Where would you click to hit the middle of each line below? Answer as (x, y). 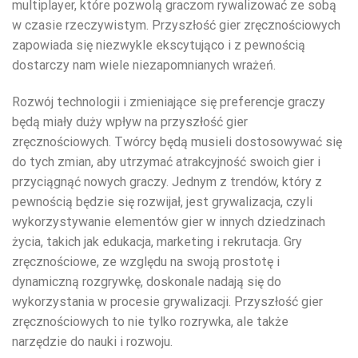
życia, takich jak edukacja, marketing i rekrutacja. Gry (157, 242)
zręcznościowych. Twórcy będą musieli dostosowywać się (177, 142)
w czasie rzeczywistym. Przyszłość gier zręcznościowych (176, 26)
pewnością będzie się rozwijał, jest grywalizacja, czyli (162, 202)
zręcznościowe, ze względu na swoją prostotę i (146, 262)
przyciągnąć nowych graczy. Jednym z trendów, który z (167, 182)
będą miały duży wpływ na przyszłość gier (130, 122)
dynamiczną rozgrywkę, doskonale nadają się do (147, 282)
